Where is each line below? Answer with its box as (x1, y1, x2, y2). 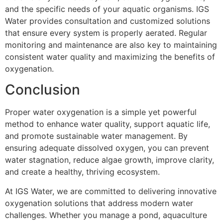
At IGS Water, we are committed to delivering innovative (5, 186, 217, 196)
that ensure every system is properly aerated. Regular (5, 27, 207, 38)
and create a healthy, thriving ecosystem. (5, 167, 160, 177)
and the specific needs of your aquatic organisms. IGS (5, 3, 209, 14)
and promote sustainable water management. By (5, 131, 188, 141)
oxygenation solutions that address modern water (5, 198, 193, 208)
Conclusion (5, 81, 80, 99)
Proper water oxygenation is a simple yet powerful (5, 107, 197, 117)
